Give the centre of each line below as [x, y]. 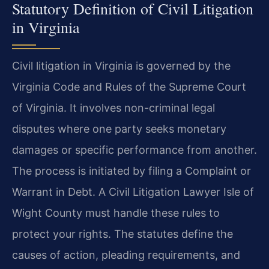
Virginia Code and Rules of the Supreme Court [129, 86]
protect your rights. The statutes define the [122, 234]
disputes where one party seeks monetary [119, 128]
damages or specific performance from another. [134, 150]
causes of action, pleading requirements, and [126, 255]
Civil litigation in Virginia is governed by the [121, 65]
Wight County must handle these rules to [116, 213]
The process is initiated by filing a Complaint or [131, 171]
